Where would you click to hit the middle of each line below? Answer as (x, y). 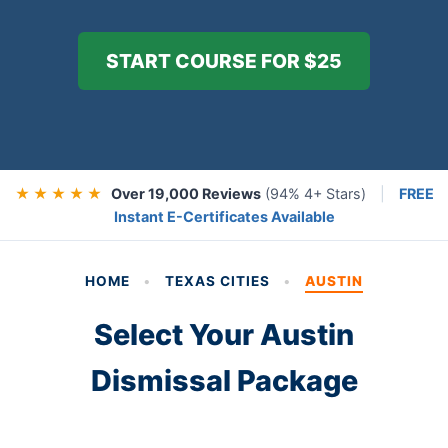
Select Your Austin (224, 334)
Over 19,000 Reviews (185, 193)
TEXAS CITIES (217, 281)
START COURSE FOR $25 (224, 61)
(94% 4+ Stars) (315, 193)
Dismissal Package (224, 380)
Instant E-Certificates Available (224, 216)
